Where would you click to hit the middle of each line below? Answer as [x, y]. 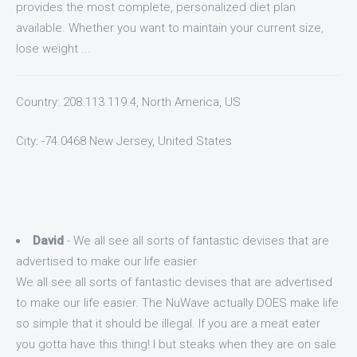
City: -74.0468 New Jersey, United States [124, 141]
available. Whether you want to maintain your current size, [170, 28]
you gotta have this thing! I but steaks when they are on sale [176, 344]
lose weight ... [53, 49]
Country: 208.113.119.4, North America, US [128, 102]
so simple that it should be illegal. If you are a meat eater [168, 323]
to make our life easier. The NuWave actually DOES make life [177, 302]
